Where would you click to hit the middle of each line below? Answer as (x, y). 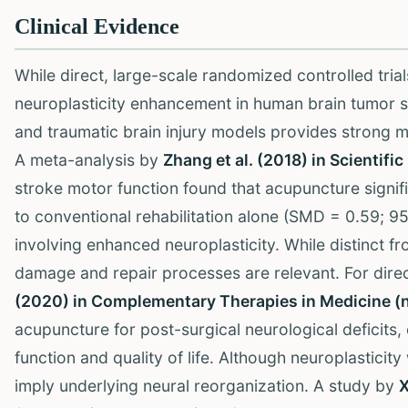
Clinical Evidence (97, 26)
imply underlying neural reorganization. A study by (207, 385)
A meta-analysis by (89, 159)
